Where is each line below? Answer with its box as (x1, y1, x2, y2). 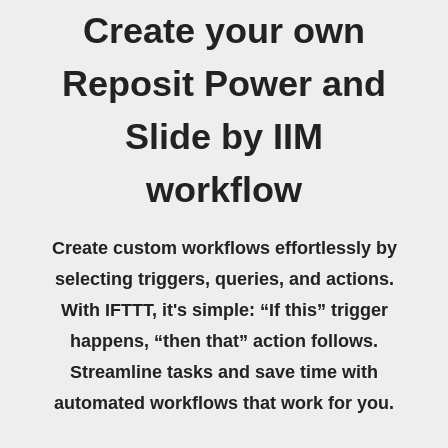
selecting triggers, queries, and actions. (54, 269, 394, 289)
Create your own (83, 11, 365, 51)
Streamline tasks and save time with (70, 362, 378, 382)
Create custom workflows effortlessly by (51, 238, 397, 258)
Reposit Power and (62, 64, 386, 104)
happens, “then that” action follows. (70, 331, 378, 351)
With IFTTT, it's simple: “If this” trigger (60, 300, 388, 320)
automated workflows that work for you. (54, 393, 394, 413)
